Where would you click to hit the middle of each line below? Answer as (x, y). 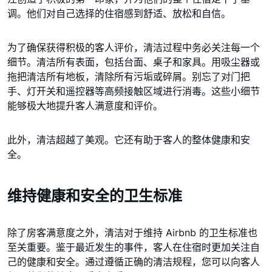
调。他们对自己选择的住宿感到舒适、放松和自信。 (119, 13)
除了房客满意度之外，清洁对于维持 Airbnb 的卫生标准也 (132, 233)
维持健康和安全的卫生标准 (95, 196)
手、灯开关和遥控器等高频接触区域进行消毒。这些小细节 (134, 91)
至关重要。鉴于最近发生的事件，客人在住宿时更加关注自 (134, 247)
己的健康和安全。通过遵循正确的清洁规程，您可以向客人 (134, 262)
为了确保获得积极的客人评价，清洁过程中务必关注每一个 (134, 47)
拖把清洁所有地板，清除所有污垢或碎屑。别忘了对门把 (129, 76)
